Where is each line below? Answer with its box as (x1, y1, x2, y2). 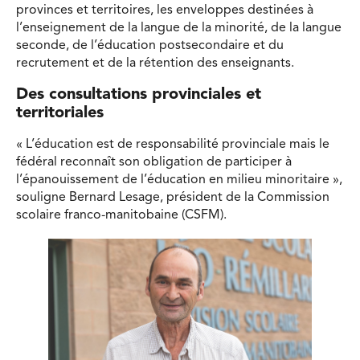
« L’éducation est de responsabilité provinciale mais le (16, 138, 329, 152)
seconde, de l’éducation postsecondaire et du (16, 39, 284, 52)
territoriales (16, 105, 104, 122)
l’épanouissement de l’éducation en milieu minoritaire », (16, 174, 342, 187)
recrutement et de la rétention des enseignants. (16, 56, 294, 70)
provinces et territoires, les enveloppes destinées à (16, 3, 313, 17)
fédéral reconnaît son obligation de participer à (16, 156, 292, 170)
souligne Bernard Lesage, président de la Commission (16, 191, 329, 205)
